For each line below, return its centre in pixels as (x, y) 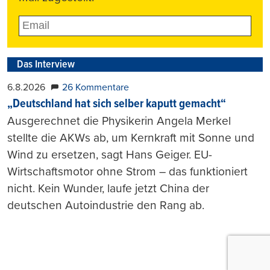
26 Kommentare (96, 87)
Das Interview (46, 64)
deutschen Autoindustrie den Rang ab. (106, 205)
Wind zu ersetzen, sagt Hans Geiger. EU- (110, 154)
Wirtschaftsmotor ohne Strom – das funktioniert (127, 171)
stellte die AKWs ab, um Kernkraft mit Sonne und (131, 137)
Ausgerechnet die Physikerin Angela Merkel (119, 121)
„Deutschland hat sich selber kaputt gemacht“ (117, 104)
